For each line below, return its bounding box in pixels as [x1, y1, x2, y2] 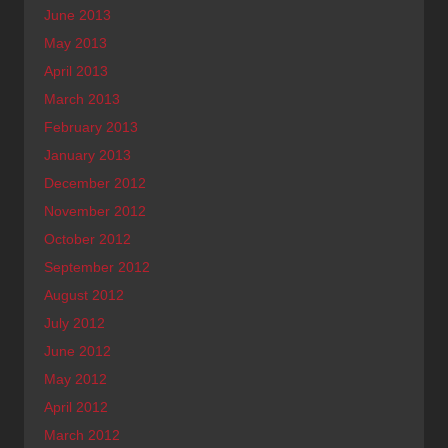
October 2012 [44, 230, 131, 247]
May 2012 [44, 370, 107, 387]
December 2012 [44, 174, 146, 191]
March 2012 [44, 426, 120, 443]
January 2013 [44, 146, 131, 163]
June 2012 [44, 342, 111, 359]
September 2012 [44, 258, 150, 275]
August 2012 [44, 286, 124, 303]
